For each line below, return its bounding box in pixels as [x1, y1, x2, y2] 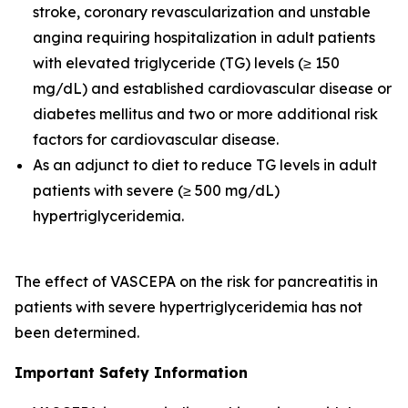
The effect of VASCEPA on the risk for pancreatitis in [15, 272, 378, 291]
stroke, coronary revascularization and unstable [33, 3, 371, 21]
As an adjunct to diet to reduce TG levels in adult [33, 156, 377, 174]
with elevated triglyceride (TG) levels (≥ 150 [33, 54, 340, 72]
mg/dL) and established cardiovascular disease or [33, 79, 392, 97]
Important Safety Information [15, 363, 248, 382]
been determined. [15, 323, 143, 342]
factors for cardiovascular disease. [33, 130, 286, 148]
